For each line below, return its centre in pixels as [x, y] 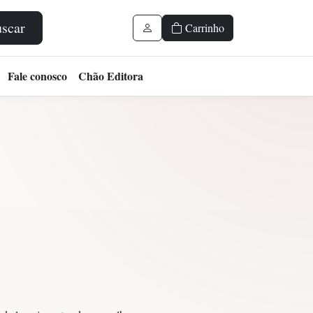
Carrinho [203, 28]
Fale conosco [37, 76]
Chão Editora [111, 76]
